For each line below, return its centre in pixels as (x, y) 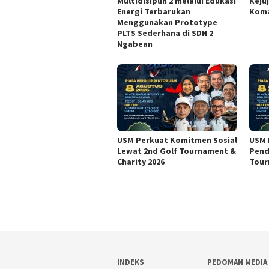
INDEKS (131, 262)
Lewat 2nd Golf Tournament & (177, 151)
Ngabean (135, 44)
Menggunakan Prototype (167, 23)
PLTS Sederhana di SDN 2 (165, 33)
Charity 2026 (141, 162)
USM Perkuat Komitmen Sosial (177, 140)
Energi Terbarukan (154, 12)
